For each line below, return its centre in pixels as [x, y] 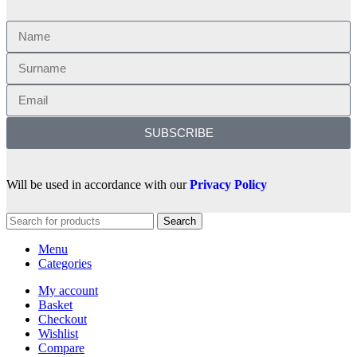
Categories [65, 263]
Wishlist [58, 333]
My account [68, 290]
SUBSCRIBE [178, 133]
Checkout [63, 319]
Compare [61, 347]
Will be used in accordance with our [98, 184]
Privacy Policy [228, 184]
